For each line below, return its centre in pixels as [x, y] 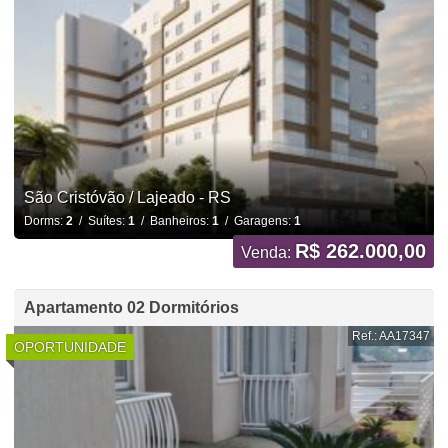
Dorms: [44, 220]
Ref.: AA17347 [391, 335]
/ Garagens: [256, 220]
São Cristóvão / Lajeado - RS [127, 197]
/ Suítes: [100, 220]
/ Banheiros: [173, 220]
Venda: [268, 252]
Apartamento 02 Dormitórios [131, 307]
